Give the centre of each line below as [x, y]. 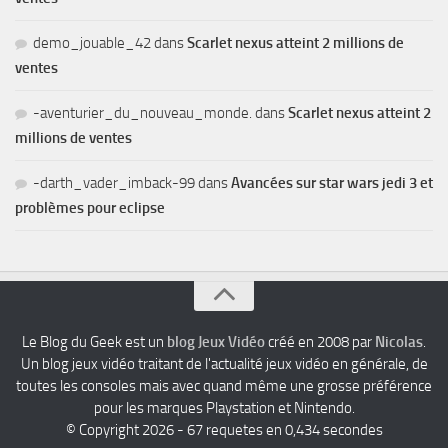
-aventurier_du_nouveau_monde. [142, 113]
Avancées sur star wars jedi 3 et [332, 183]
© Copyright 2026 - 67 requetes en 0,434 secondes [224, 430]
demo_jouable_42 [92, 43]
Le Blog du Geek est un [94, 342]
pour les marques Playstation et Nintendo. [224, 408]
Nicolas [399, 342]
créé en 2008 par [320, 342]
